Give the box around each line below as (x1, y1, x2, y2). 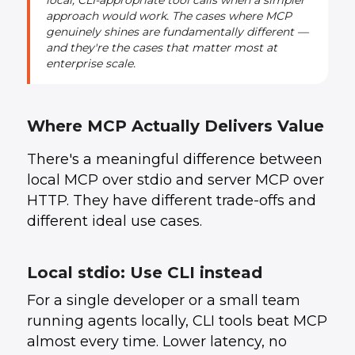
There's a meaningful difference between (26, 151, 323, 168)
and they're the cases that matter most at (45, 40, 277, 55)
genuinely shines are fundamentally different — (45, 25, 308, 39)
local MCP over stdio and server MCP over (26, 171, 324, 189)
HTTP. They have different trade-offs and (26, 192, 316, 209)
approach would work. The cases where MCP (45, 9, 292, 23)
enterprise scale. (45, 56, 136, 71)
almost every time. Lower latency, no (26, 333, 287, 350)
